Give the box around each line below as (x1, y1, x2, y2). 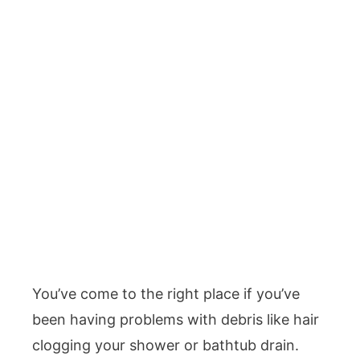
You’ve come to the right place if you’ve (32, 285, 300, 302)
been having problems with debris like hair (32, 311, 319, 328)
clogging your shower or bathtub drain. (32, 337, 299, 354)
